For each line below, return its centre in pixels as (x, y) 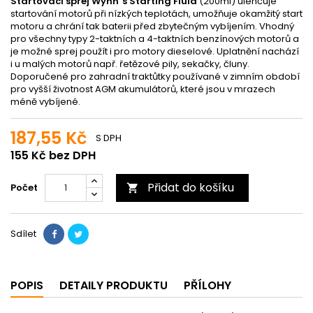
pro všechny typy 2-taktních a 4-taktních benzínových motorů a (155, 38)
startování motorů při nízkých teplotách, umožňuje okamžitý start (156, 13)
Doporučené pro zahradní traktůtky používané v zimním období (155, 76)
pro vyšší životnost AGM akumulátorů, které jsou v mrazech (143, 89)
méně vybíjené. (45, 101)
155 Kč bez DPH (53, 155)
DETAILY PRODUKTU (114, 285)
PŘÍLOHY (208, 285)
